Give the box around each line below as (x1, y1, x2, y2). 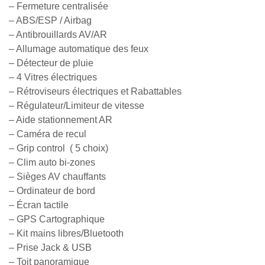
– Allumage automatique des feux (9, 43, 148, 54)
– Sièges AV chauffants (9, 171, 106, 182)
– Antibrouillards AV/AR (9, 29, 107, 40)
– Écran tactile (9, 199, 69, 210)
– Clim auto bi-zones (9, 157, 95, 167)
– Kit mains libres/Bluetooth (9, 228, 124, 238)
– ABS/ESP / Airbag (9, 15, 92, 25)
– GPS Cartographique (9, 214, 105, 224)
